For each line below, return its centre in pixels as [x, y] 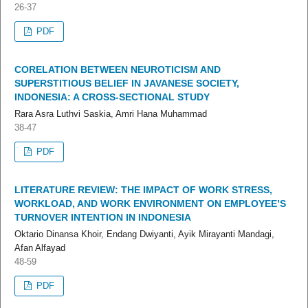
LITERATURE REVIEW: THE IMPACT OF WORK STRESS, [143, 190]
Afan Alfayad [40, 248]
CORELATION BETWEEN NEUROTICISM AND [118, 70]
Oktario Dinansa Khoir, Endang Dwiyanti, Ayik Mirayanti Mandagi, [144, 234]
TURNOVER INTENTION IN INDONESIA [103, 218]
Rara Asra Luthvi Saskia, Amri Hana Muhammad [111, 114]
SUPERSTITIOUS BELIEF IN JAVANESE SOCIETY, [127, 84]
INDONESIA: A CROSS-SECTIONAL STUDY [112, 97]
